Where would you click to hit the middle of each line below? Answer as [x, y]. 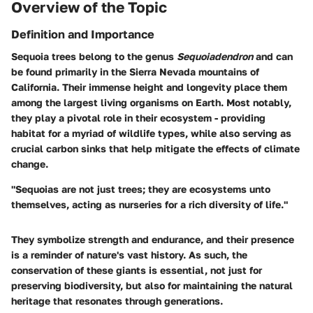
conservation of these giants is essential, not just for [137, 270]
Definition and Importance [83, 34]
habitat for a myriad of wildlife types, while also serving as [151, 133]
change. [30, 164]
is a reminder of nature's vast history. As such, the [129, 255]
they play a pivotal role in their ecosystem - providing [138, 118]
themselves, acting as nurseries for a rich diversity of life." [150, 205]
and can [273, 57]
